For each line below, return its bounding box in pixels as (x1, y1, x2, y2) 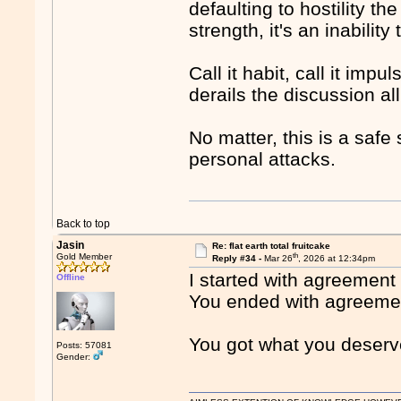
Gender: (56, 352, 94, 362)
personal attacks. (189, 149, 337, 170)
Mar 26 (263, 253, 293, 264)
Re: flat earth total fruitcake (211, 241, 330, 251)
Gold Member (56, 252, 113, 261)
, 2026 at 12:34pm (297, 253, 375, 264)
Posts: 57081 (56, 340, 113, 350)
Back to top (56, 218, 111, 230)
